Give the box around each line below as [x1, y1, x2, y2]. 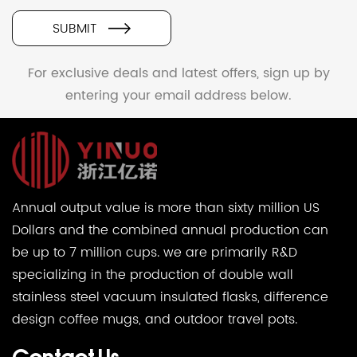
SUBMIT [52, 18, 96, 39]
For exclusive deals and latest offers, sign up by [27, 62, 330, 84]
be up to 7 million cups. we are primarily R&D [12, 242, 297, 264]
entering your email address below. [65, 84, 292, 106]
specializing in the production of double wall [12, 265, 293, 286]
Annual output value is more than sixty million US [12, 198, 320, 219]
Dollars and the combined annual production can [12, 220, 328, 241]
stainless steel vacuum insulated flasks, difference [12, 287, 328, 308]
